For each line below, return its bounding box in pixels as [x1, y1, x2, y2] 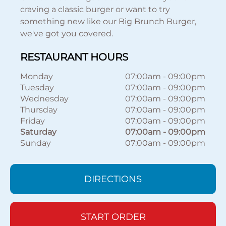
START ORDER [80, 211, 146, 222]
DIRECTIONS [84, 174, 142, 185]
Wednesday [20, 94, 69, 103]
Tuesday [20, 83, 54, 92]
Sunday [20, 138, 51, 148]
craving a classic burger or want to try [20, 5, 171, 14]
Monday [20, 72, 53, 81]
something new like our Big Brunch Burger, [20, 17, 197, 26]
